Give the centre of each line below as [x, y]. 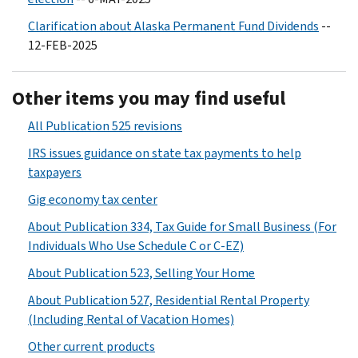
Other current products [91, 346]
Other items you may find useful [149, 98]
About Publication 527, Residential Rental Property [169, 300]
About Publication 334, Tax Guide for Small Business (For [182, 226]
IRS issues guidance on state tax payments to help [165, 153]
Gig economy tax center [93, 199]
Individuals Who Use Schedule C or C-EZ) [136, 245]
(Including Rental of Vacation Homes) [131, 319]
